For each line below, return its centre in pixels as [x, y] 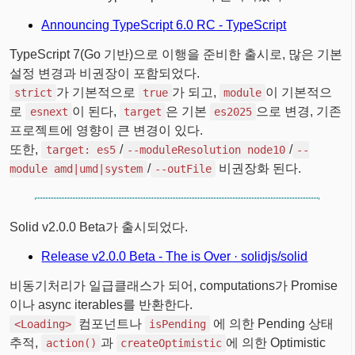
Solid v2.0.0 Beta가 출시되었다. [99, 227]
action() [71, 344]
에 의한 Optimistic [275, 343]
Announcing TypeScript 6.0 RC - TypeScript [164, 25]
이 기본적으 [299, 93]
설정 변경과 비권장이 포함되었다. [105, 74]
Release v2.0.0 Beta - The [116, 257]
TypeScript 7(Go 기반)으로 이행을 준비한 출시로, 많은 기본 [176, 55]
